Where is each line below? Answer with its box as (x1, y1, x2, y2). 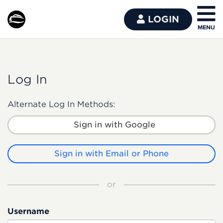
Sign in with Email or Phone (54, 149, 169, 158)
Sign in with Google (74, 120, 155, 129)
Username (7, 207, 49, 216)
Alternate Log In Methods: (7, 100, 115, 109)
